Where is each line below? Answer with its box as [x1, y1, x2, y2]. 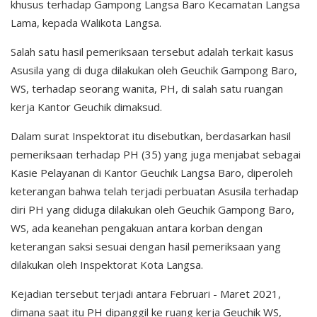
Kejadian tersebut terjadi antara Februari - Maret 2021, [11, 287, 281, 301]
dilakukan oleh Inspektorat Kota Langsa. [11, 258, 203, 272]
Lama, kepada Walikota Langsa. [11, 16, 164, 30]
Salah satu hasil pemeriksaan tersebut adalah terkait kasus [11, 45, 294, 59]
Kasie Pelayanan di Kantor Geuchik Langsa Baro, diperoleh [11, 166, 293, 180]
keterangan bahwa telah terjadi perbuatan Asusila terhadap [11, 184, 299, 199]
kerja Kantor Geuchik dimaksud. [11, 100, 162, 115]
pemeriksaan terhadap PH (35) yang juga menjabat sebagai [11, 147, 301, 162]
